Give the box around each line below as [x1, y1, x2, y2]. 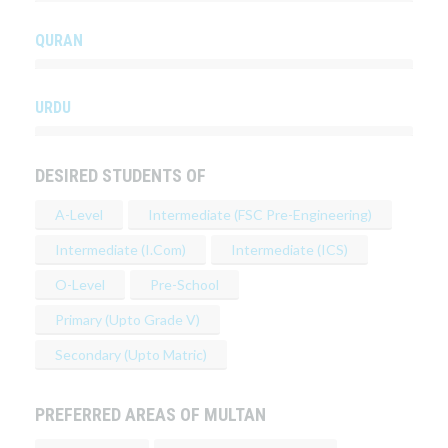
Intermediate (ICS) [231, 241, 348, 259]
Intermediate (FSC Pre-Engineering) [148, 206, 372, 224]
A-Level [55, 206, 103, 224]
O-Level [55, 276, 105, 294]
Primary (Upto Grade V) [55, 311, 200, 329]
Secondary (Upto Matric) [55, 346, 207, 364]
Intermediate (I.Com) [55, 241, 186, 259]
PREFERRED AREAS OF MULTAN [35, 404, 266, 426]
